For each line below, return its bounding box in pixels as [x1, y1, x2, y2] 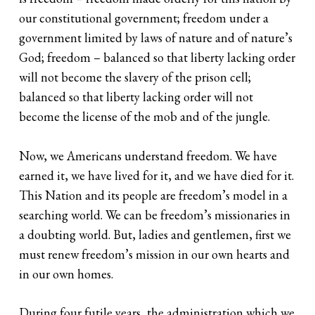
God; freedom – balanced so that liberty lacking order [19, 49, 296, 66]
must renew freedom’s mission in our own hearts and [19, 245, 290, 262]
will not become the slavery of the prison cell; [19, 69, 252, 86]
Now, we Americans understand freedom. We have [19, 147, 278, 164]
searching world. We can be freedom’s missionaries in [19, 206, 291, 223]
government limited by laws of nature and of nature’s [19, 30, 293, 46]
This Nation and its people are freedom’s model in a [19, 186, 288, 203]
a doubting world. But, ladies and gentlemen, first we [19, 226, 292, 243]
